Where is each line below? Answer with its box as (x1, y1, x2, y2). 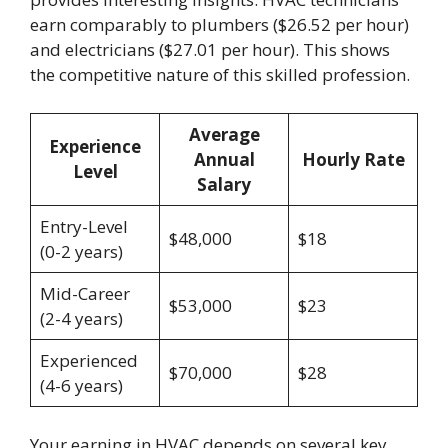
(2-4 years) (39, 306, 123, 330)
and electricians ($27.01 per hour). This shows (30, 38, 390, 62)
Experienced (39, 348, 138, 372)
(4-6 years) (39, 373, 123, 397)
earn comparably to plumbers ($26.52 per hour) (30, 13, 409, 37)
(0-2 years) (39, 239, 123, 263)
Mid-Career (39, 281, 130, 305)
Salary (197, 172, 251, 196)
